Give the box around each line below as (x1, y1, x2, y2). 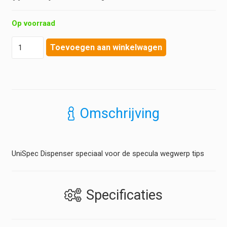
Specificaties (86, 186, 163, 203)
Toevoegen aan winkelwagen (50, 43, 162, 53)
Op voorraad (11, 18, 55, 28)
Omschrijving (79, 105, 160, 122)
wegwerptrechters (11, 89, 71, 99)
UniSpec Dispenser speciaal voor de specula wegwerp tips (11, 149, 204, 159)
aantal (11, 100, 31, 109)
